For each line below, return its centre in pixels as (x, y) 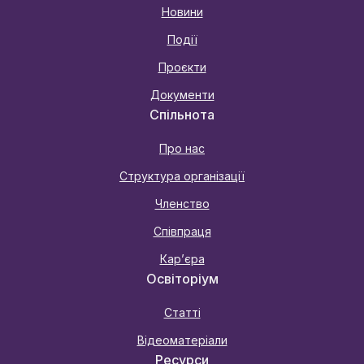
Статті (182, 312)
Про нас (182, 148)
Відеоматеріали (182, 340)
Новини (182, 12)
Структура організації (182, 176)
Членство (182, 204)
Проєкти (182, 67)
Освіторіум (182, 279)
